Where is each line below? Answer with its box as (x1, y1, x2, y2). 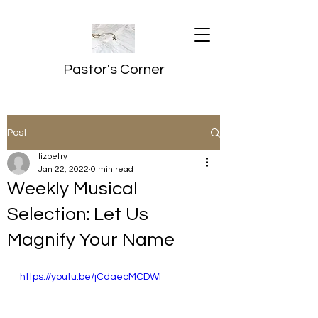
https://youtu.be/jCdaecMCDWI (20, 272, 161, 282)
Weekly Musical (7, 180, 138, 198)
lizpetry (38, 152, 67, 161)
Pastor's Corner (62, 62, 165, 77)
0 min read (91, 165, 133, 174)
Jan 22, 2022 (38, 165, 89, 174)
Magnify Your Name (7, 231, 175, 249)
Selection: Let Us (7, 205, 148, 224)
